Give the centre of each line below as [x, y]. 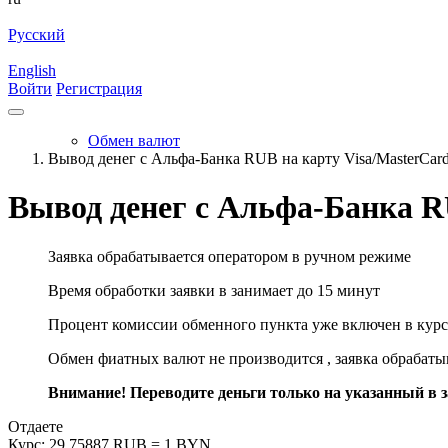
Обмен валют [134, 140]
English [32, 70]
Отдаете [35, 426]
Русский [36, 34]
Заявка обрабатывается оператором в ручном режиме [229, 256]
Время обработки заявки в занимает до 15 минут [214, 290]
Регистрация [99, 88]
